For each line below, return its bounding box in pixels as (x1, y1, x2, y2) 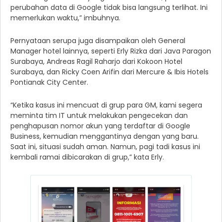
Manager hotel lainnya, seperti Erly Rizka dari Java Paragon (10, 46, 211, 56)
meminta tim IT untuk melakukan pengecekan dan (10, 111, 188, 121)
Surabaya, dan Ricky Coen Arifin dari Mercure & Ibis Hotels (10, 67, 209, 77)
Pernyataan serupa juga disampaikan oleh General (10, 36, 185, 46)
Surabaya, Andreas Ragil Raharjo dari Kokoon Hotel (10, 56, 182, 67)
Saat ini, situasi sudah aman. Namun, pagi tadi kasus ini (10, 142, 200, 152)
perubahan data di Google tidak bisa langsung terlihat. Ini (10, 2, 208, 13)
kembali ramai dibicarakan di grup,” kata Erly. (10, 152, 164, 163)
